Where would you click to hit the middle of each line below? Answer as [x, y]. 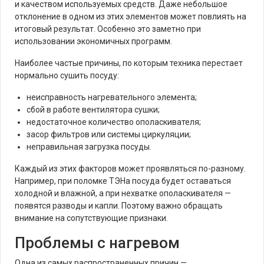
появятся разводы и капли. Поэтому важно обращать [119, 206]
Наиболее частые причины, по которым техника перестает [129, 63]
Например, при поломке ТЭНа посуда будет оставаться [123, 181]
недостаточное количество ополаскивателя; [114, 122]
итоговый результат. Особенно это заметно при [108, 29]
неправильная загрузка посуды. [89, 147]
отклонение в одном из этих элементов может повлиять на [131, 16]
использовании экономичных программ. [93, 41]
